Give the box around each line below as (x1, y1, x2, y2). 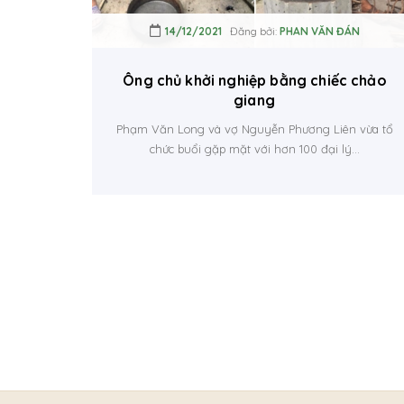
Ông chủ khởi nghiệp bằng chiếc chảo (123, 71, 386, 89)
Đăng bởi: (221, 24, 280, 38)
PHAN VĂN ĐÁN (279, 24, 360, 38)
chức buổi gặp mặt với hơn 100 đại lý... (149, 142, 360, 156)
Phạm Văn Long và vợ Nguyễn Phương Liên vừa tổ (115, 122, 393, 136)
